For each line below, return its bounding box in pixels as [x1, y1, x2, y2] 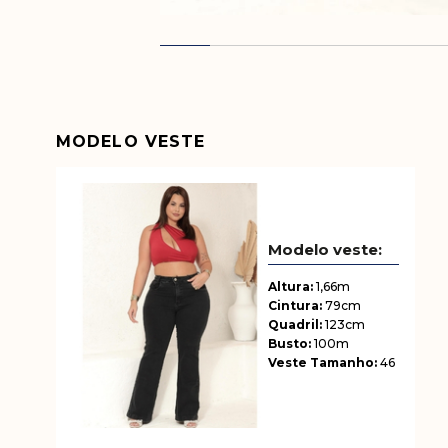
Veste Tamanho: [268, 354, 381, 370]
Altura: [268, 278, 317, 294]
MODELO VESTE [56, 132, 206, 151]
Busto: [268, 335, 315, 351]
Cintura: [268, 297, 326, 313]
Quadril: [268, 316, 326, 332]
